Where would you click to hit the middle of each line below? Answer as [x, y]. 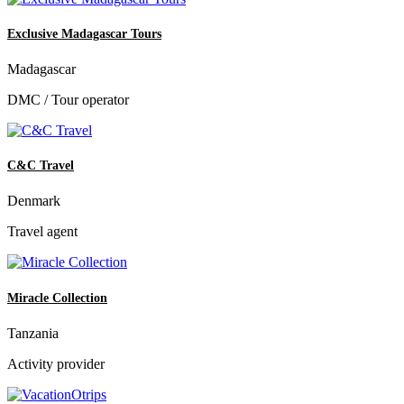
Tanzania [33, 333]
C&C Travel [41, 166]
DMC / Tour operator [68, 100]
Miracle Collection [57, 298]
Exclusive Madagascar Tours [84, 33]
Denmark [34, 201]
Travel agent [42, 232]
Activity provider [56, 363]
